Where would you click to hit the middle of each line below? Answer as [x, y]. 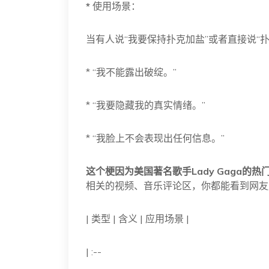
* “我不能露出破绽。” [131, 72]
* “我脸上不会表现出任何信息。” [155, 138]
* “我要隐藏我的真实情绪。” [146, 105]
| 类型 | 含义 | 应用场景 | [138, 219]
